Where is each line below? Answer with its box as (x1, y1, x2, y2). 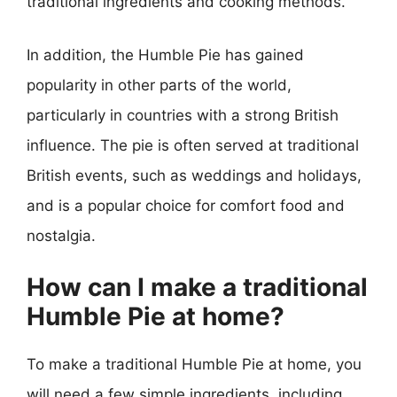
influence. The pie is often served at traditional (27, 136, 359, 154)
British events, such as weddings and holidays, (27, 166, 362, 184)
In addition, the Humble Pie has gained (27, 45, 304, 64)
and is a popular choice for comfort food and (27, 196, 345, 214)
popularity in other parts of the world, (27, 75, 292, 94)
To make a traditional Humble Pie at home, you (27, 355, 362, 373)
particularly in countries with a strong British (27, 105, 339, 124)
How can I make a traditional (27, 272, 368, 302)
